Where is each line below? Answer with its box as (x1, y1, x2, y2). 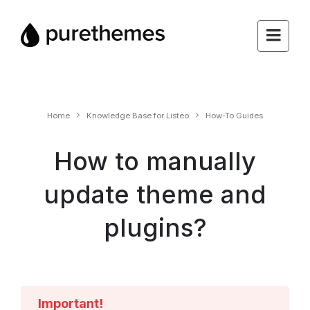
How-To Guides (206, 111, 263, 120)
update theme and (44, 179, 266, 210)
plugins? (103, 212, 207, 243)
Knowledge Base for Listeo (86, 111, 189, 120)
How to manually (54, 146, 256, 176)
